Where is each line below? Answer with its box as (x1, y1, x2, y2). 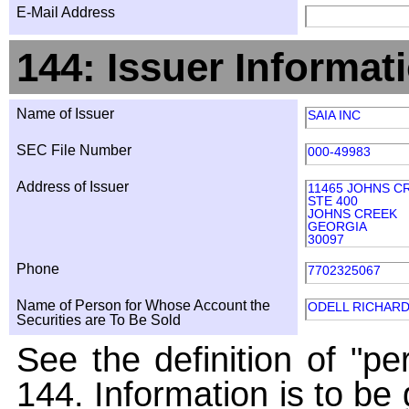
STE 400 (308, 194, 358, 208)
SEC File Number (16, 142, 131, 158)
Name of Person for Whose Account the (16, 298, 270, 313)
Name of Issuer (16, 106, 114, 121)
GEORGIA (308, 219, 367, 234)
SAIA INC (308, 108, 361, 122)
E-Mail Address (16, 5, 115, 20)
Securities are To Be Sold (16, 312, 181, 328)
